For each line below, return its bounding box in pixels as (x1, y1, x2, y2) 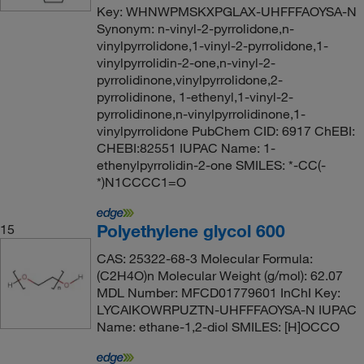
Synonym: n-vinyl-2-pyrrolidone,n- (96, 19, 294, 37)
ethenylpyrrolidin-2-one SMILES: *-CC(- (96, 156, 326, 173)
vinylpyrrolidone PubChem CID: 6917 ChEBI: (96, 122, 355, 139)
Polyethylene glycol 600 (96, 219, 285, 241)
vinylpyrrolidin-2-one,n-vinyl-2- (96, 54, 275, 71)
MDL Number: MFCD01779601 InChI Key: (96, 284, 340, 301)
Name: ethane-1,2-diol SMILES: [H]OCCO (96, 318, 340, 335)
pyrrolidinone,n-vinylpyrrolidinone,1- (96, 105, 305, 122)
